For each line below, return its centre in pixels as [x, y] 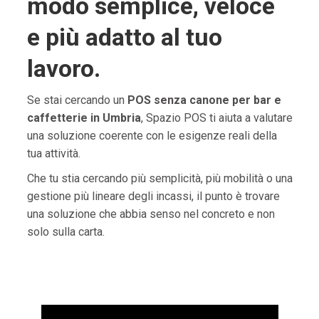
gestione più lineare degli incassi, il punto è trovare [153, 196]
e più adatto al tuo [124, 37]
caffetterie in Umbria [84, 118]
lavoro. [63, 68]
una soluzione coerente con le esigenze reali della [152, 136]
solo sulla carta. [66, 232]
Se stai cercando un [77, 100]
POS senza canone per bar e [204, 100]
